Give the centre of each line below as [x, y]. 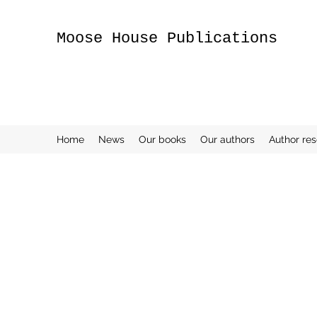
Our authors [227, 139]
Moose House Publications [167, 39]
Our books [162, 139]
